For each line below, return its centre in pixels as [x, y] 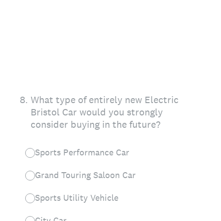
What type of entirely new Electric [105, 100]
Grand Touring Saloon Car [85, 175]
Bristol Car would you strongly [97, 112]
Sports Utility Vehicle [77, 198]
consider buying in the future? [95, 124]
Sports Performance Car [82, 152]
